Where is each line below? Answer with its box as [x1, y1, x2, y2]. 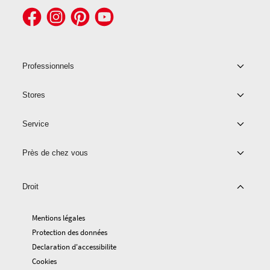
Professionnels [22, 61, 75, 71]
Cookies [32, 256, 57, 266]
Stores [22, 90, 46, 100]
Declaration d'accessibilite [32, 241, 117, 252]
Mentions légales [32, 212, 86, 223]
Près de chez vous [22, 148, 89, 158]
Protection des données [32, 227, 108, 237]
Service [22, 119, 49, 129]
